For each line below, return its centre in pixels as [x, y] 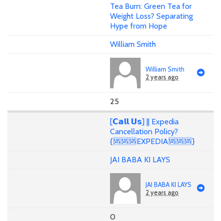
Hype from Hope [139, 26]
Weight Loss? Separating [151, 16]
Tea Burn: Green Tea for [151, 6]
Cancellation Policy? [144, 132]
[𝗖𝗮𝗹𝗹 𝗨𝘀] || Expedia [144, 122]
